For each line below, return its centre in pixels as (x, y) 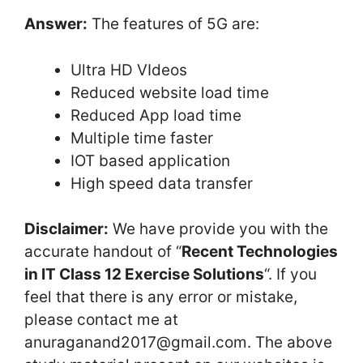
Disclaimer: (66, 229)
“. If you (290, 274)
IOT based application (150, 160)
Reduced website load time (170, 92)
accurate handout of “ (103, 252)
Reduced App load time (156, 115)
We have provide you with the (218, 229)
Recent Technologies (260, 252)
